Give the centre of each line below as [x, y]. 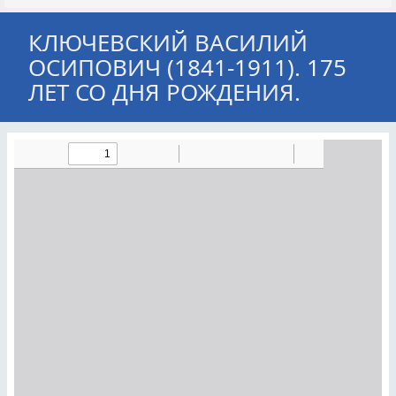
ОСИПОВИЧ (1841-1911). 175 [187, 67]
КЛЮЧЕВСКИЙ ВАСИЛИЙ [168, 42]
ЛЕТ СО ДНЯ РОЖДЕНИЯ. [164, 92]
